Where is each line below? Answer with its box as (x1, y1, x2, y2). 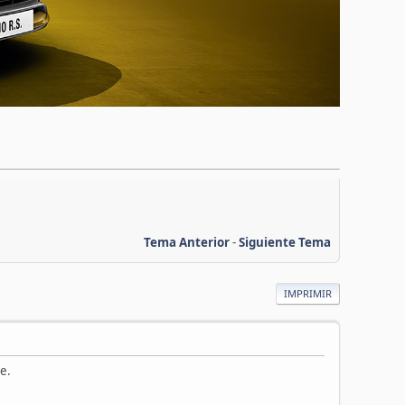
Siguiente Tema (239, 233, 331, 250)
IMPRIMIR (284, 286, 332, 300)
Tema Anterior (144, 233, 230, 250)
